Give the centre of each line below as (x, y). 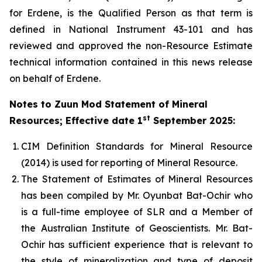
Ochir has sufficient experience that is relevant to (137, 244)
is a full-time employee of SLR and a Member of (137, 212)
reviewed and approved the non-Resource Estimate (131, 46)
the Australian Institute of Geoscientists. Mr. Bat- (137, 228)
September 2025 (192, 120)
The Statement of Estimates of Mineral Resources (137, 179)
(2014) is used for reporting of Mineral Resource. (129, 163)
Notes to (32, 104)
